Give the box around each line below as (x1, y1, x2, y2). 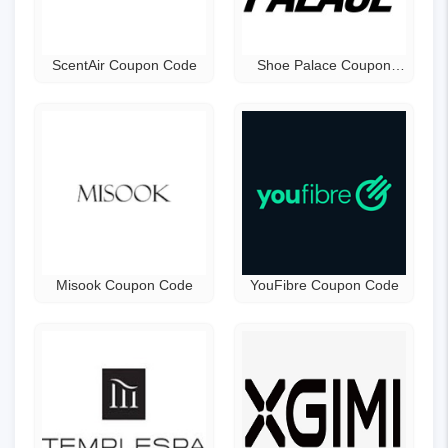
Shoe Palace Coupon (257, 57, 391, 73)
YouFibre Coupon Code (249, 277, 399, 293)
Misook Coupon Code (55, 277, 193, 293)
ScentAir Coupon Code (51, 57, 197, 73)
